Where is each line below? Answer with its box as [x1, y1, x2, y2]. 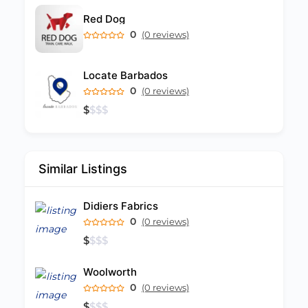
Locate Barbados [83, 69, 168, 82]
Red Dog [83, 12, 125, 25]
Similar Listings [38, 162, 127, 176]
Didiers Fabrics [83, 199, 158, 212]
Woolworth [83, 265, 137, 278]
